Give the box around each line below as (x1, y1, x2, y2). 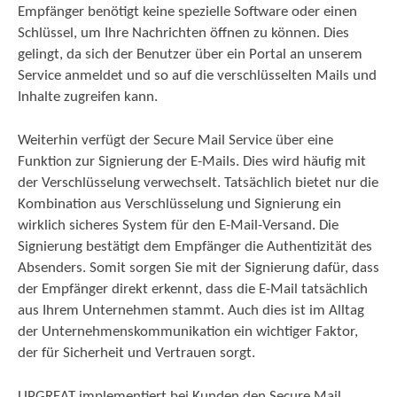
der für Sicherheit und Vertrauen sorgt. (18, 345, 259, 361)
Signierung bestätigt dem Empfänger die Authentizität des (18, 238, 372, 254)
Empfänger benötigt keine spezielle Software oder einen (18, 4, 357, 19)
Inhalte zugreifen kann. (18, 89, 161, 105)
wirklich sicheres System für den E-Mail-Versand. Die (18, 217, 339, 233)
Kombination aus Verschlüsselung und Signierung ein (18, 196, 341, 212)
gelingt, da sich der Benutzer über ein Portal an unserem (18, 46, 362, 62)
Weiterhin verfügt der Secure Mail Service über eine (18, 132, 333, 148)
